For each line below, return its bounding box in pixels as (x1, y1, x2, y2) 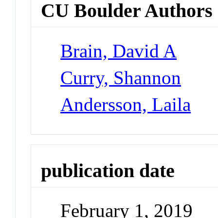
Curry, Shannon (60, 67, 182, 88)
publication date (41, 159, 175, 182)
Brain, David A (60, 40, 177, 61)
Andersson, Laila (60, 93, 191, 115)
